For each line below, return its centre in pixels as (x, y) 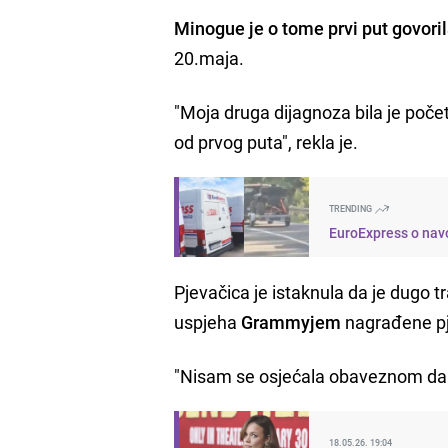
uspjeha (208, 321)
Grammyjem (291, 321)
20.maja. (209, 57)
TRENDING (352, 208)
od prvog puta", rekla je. (266, 141)
